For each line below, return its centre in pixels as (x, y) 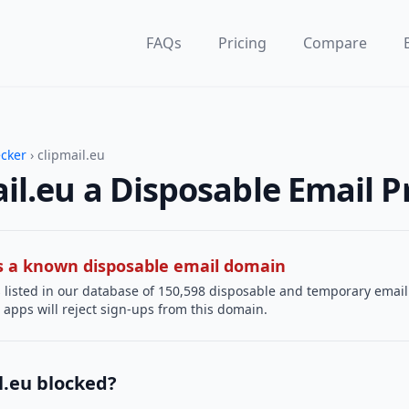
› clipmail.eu (66, 155)
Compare (335, 43)
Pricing (242, 43)
